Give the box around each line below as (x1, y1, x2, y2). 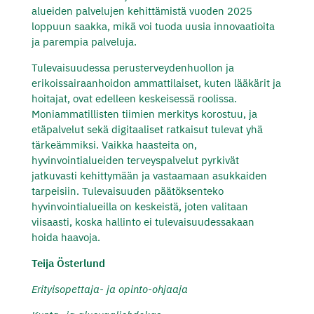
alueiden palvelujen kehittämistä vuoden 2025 (31, 4, 252, 18)
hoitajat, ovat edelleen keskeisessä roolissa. (31, 91, 237, 105)
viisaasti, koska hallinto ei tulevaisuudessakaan (31, 214, 254, 228)
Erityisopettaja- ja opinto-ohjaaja (31, 282, 188, 296)
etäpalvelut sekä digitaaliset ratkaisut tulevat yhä (31, 122, 263, 136)
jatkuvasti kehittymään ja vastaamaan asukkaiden (31, 168, 267, 182)
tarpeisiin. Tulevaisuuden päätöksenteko (31, 184, 224, 198)
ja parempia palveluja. (31, 34, 137, 48)
